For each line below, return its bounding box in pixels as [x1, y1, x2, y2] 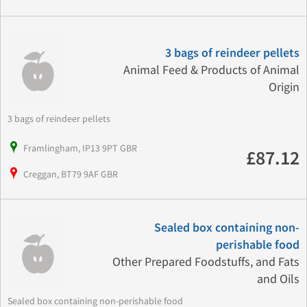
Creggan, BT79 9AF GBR [23, 167, 118, 180]
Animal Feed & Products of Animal [123, 62, 299, 79]
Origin [268, 79, 299, 96]
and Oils [256, 271, 299, 287]
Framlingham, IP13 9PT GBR [23, 141, 137, 154]
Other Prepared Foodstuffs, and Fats [112, 254, 299, 270]
